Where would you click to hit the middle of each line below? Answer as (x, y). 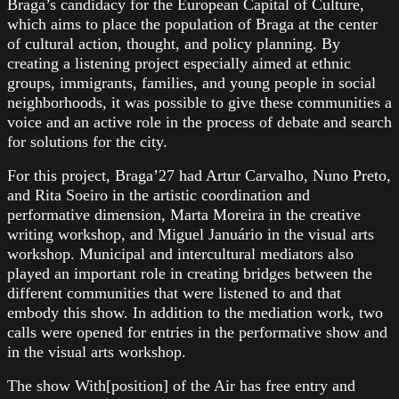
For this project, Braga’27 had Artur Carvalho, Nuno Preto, (199, 175)
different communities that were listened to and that (174, 293)
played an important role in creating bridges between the (190, 273)
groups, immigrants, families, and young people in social (191, 82)
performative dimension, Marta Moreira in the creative (184, 214)
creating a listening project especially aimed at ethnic (179, 63)
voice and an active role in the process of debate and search (199, 122)
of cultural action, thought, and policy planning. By (174, 43)
